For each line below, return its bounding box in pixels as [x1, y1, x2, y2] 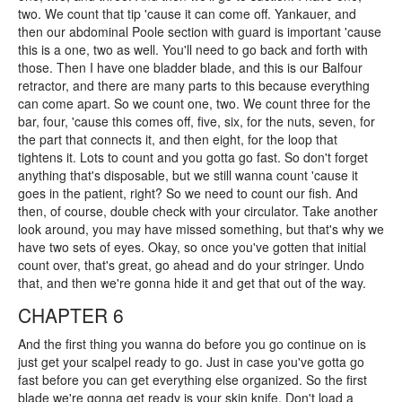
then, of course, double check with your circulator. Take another [18, 202, 378, 220]
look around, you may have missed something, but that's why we [18, 220, 384, 238]
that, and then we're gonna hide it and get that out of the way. [18, 274, 366, 292]
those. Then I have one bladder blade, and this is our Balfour [18, 58, 363, 76]
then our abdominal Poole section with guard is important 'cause [18, 22, 381, 40]
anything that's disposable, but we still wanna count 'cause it [18, 166, 358, 184]
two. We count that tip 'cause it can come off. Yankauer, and [18, 4, 356, 22]
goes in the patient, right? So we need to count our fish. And [18, 184, 358, 202]
